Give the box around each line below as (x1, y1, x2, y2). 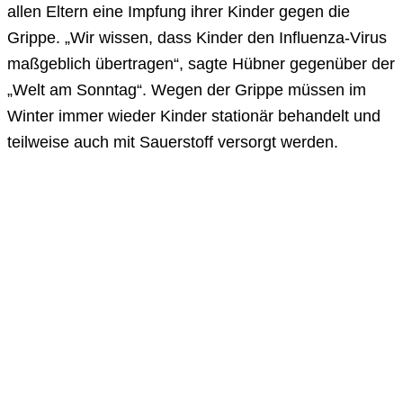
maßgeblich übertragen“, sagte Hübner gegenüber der (7, 55, 395, 74)
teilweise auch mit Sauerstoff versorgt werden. (7, 133, 338, 152)
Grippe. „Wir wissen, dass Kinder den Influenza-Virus (7, 29, 387, 48)
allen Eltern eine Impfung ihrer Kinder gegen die (7, 3, 350, 22)
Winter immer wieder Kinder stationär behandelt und (7, 107, 381, 126)
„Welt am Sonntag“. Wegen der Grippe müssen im (7, 81, 366, 100)
